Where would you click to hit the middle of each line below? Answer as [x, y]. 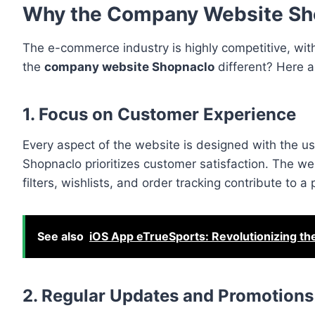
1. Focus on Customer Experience [159, 115]
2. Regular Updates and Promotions [168, 296]
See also [60, 237]
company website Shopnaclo [129, 67]
